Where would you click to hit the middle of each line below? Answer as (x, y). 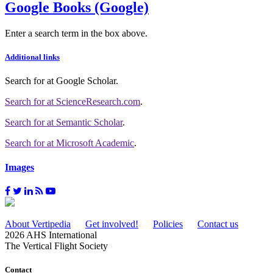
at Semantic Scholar (85, 122)
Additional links (32, 57)
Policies (168, 224)
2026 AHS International (51, 235)
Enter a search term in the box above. (76, 33)
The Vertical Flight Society (56, 246)
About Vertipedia (38, 224)
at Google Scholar (81, 81)
